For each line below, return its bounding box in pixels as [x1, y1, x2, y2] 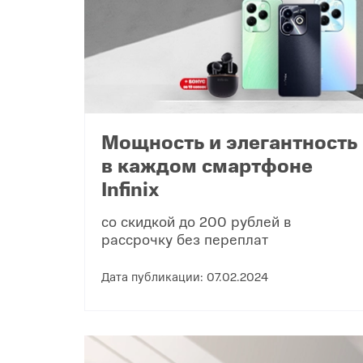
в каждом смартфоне [101, 151, 313, 179]
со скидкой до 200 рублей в [101, 211, 291, 232]
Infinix [101, 174, 160, 203]
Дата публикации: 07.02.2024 [101, 267, 268, 285]
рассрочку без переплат [101, 228, 268, 250]
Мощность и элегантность [101, 127, 357, 156]
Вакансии [136, 46, 190, 63]
